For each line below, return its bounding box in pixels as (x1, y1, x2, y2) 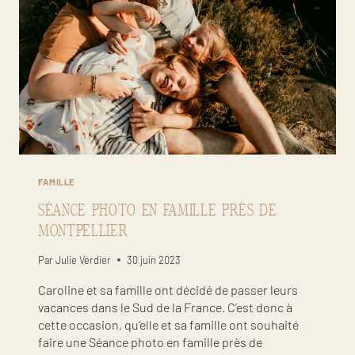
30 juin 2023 (127, 253, 181, 266)
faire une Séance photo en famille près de (38, 334, 262, 349)
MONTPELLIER (38, 222, 128, 240)
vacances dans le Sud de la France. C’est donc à (38, 299, 292, 315)
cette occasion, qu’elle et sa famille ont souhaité (38, 316, 299, 332)
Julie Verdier (55, 253, 112, 266)
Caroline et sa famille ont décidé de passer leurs (38, 281, 298, 297)
